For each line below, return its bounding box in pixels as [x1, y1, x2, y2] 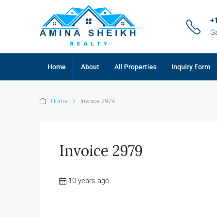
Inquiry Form [171, 63, 210, 71]
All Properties [114, 63, 156, 71]
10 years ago [68, 176, 109, 185]
